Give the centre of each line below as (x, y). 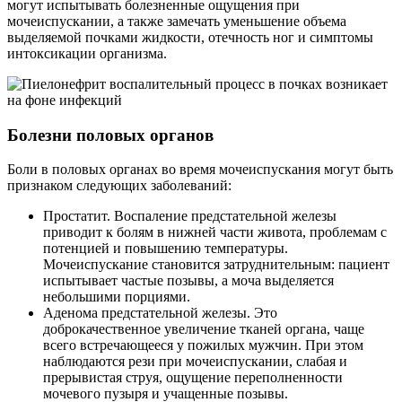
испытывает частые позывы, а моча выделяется (188, 281)
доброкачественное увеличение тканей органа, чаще (204, 329)
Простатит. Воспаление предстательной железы (190, 216)
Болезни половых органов (110, 135)
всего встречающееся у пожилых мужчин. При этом (203, 345)
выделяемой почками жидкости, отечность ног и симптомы (190, 37)
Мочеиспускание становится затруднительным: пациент (216, 265)
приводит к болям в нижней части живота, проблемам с (215, 232)
